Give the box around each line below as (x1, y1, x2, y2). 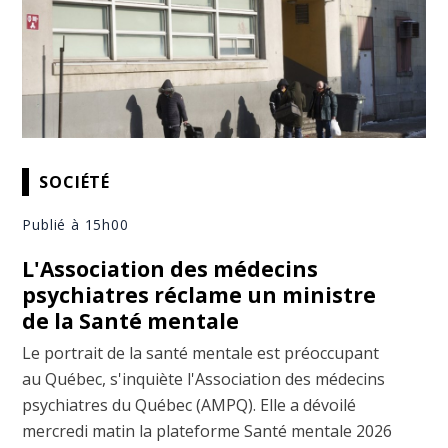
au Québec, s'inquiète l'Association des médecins (22, 368, 386, 391)
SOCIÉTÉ (39, 170, 111, 193)
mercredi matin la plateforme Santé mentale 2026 (22, 420, 393, 443)
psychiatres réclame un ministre (22, 281, 377, 310)
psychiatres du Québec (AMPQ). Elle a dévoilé (22, 394, 357, 417)
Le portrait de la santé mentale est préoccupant (22, 342, 380, 365)
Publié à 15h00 (22, 215, 129, 235)
